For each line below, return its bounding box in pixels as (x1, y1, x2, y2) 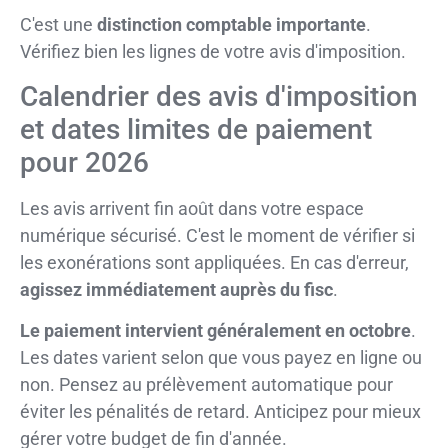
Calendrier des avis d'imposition (20, 79, 418, 113)
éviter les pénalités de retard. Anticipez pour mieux (20, 401, 421, 423)
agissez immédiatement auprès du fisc (20, 278, 333, 300)
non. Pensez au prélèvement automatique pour (20, 374, 393, 396)
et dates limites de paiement (20, 112, 372, 146)
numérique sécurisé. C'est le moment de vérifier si (20, 224, 415, 246)
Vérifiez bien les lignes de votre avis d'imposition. (20, 41, 406, 63)
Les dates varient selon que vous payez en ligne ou (20, 347, 422, 369)
